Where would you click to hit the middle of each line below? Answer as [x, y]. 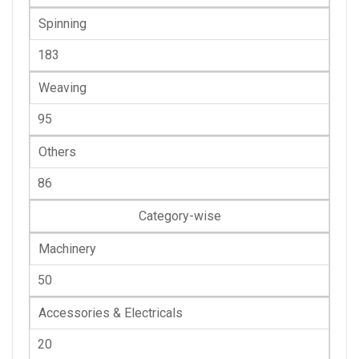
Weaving [63, 88]
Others [57, 152]
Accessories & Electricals [111, 313]
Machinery [67, 249]
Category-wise [179, 216]
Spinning [63, 24]
